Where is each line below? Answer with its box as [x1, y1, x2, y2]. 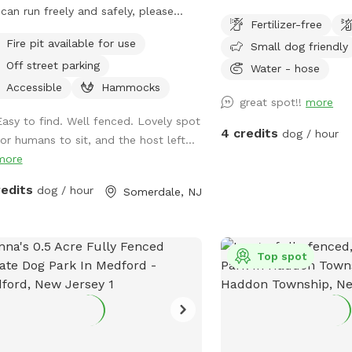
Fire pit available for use [5, 36, 136, 49]
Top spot [257, 249, 307, 262]
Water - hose [251, 61, 321, 75]
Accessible [5, 80, 62, 93]
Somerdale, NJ [123, 185, 203, 198]
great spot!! [240, 95, 306, 108]
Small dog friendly [251, 39, 349, 53]
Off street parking [5, 58, 100, 71]
